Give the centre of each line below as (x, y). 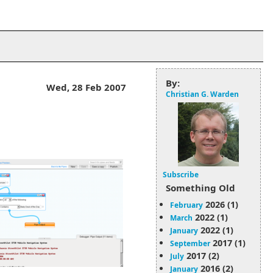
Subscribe (181, 175)
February (186, 205)
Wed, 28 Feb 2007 (86, 87)
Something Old (200, 188)
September (190, 243)
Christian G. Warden (202, 94)
